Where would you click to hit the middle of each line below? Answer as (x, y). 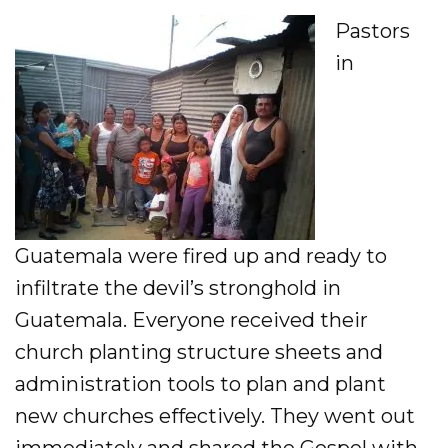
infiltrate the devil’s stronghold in (178, 288)
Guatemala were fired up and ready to (201, 256)
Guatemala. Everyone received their (191, 320)
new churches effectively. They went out (215, 416)
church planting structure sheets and (199, 352)
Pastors (372, 31)
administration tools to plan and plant (200, 384)
